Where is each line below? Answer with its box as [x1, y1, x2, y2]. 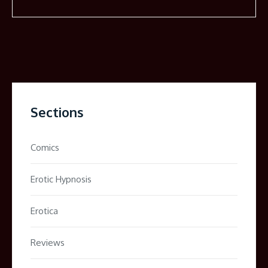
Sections [31, 103, 84, 121]
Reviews [31, 237, 65, 249]
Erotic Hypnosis [31, 173, 92, 185]
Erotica [31, 205, 58, 217]
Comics [31, 142, 59, 154]
